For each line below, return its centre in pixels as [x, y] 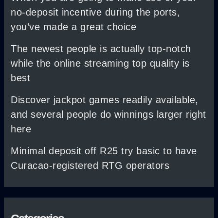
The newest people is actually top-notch [101, 48]
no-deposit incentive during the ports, [96, 12]
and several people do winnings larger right [109, 114]
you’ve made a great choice [74, 27]
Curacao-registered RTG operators [90, 165]
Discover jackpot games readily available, [105, 100]
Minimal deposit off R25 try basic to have [104, 151]
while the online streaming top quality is [100, 63]
